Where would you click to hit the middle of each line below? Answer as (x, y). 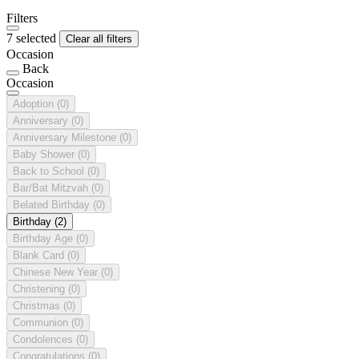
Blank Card (40, 255)
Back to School (50, 171)
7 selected (33, 38)
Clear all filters (99, 38)
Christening (40, 288)
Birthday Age (44, 238)
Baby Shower (45, 154)
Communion (42, 322)
